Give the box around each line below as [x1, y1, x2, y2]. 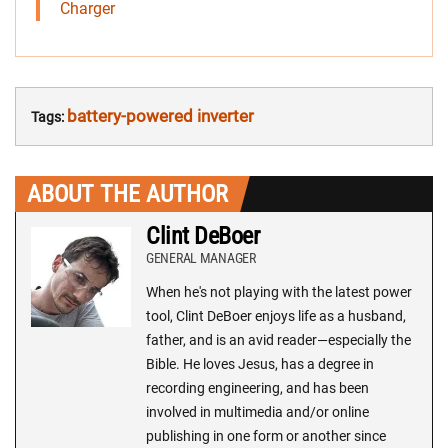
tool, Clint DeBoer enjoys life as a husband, [146, 308, 406, 325]
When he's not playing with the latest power [146, 284, 412, 301]
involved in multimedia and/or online [146, 404, 369, 421]
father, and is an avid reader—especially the [146, 332, 411, 349]
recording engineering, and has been [146, 380, 369, 397]
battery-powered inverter [67, 106, 254, 127]
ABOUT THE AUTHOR [27, 180, 228, 209]
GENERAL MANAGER [146, 250, 256, 267]
